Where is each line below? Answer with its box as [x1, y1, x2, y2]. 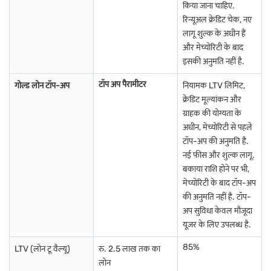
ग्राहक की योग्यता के [183, 108, 241, 119]
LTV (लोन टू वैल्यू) [15, 244, 70, 254]
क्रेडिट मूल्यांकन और [183, 94, 241, 105]
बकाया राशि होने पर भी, [183, 164, 249, 174]
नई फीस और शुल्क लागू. [183, 150, 255, 160]
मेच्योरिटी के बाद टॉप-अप [183, 178, 256, 188]
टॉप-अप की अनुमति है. [183, 136, 249, 146]
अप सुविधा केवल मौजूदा [183, 206, 252, 216]
